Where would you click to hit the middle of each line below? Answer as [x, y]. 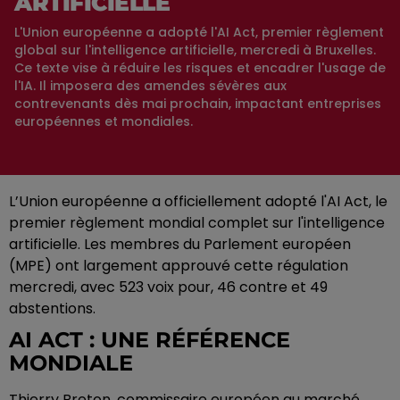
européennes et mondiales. [104, 122]
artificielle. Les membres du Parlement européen [180, 245]
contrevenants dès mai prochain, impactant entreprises [198, 104]
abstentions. [52, 309]
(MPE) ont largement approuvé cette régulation [179, 266]
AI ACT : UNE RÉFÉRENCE [150, 340]
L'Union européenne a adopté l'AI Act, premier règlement [199, 33]
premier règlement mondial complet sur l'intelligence [197, 223]
